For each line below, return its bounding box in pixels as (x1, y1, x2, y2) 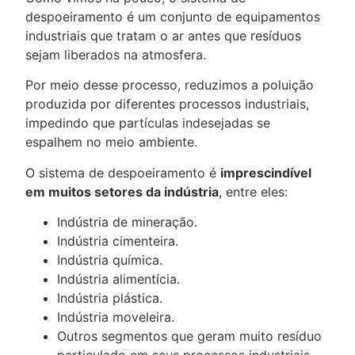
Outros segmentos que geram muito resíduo (57, 328, 322, 345)
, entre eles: (219, 183, 288, 200)
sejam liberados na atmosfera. (25, 47, 206, 63)
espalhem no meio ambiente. (25, 134, 197, 151)
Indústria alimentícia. (57, 271, 180, 288)
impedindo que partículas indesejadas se (25, 115, 270, 132)
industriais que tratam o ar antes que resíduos (25, 28, 301, 44)
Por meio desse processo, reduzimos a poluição (25, 77, 314, 94)
